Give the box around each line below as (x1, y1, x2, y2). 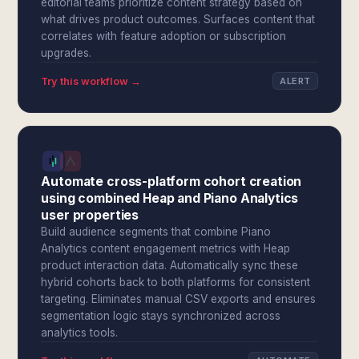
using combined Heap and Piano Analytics (41, 191, 299, 206)
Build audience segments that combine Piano (41, 225, 272, 238)
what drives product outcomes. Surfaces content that (41, 13, 316, 26)
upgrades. (41, 46, 92, 59)
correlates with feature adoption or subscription (41, 30, 287, 42)
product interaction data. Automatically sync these (41, 259, 299, 272)
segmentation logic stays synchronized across (41, 309, 281, 322)
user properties (41, 208, 139, 223)
